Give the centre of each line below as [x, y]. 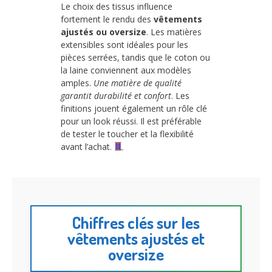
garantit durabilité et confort [116, 95]
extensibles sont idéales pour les [124, 44]
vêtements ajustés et [136, 239]
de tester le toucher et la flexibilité [127, 134]
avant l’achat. [87, 146]
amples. [77, 83]
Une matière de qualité [138, 83]
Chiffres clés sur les [136, 223]
